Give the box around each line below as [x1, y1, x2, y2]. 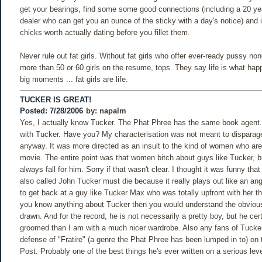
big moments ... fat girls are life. [20, 75, 128, 84]
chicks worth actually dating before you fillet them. [20, 28, 190, 37]
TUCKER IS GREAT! [20, 95, 91, 104]
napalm [99, 106, 126, 115]
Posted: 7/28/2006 [20, 106, 83, 115]
